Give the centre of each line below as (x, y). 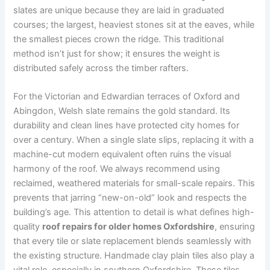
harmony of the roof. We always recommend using (117, 169)
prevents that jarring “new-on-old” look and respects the (130, 198)
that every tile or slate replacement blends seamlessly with (133, 241)
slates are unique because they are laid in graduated (119, 10)
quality (28, 227)
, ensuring (235, 227)
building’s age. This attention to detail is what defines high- (134, 212)
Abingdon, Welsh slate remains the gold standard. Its (122, 111)
